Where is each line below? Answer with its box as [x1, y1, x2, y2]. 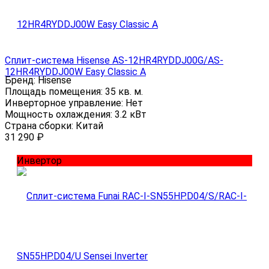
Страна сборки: [5, 120, 76, 132]
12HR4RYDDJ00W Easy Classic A [5, 66, 146, 78]
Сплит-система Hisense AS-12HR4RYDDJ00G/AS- [5, 55, 223, 67]
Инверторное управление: [5, 97, 125, 109]
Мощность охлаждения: [5, 109, 115, 121]
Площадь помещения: [5, 86, 105, 98]
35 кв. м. [105, 86, 143, 98]
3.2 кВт [115, 109, 147, 121]
